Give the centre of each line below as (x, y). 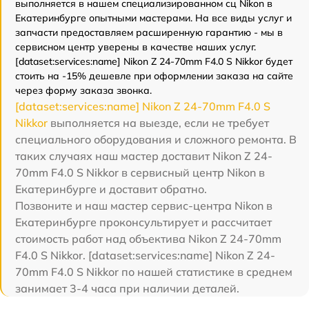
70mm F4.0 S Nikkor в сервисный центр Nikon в (140, 172)
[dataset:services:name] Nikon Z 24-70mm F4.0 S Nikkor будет (154, 61)
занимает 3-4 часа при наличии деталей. (127, 288)
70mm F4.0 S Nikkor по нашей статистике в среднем (154, 272)
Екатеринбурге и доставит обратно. (111, 189)
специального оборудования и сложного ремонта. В (156, 139)
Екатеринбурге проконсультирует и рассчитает (143, 222)
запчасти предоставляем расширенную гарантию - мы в (149, 32)
